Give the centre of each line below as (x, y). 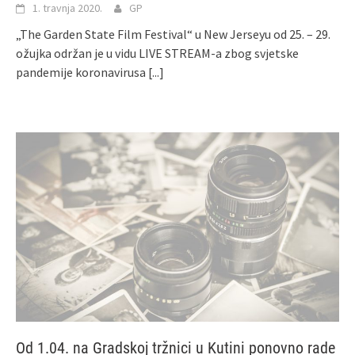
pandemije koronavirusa (82, 73)
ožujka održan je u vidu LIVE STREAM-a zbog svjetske (157, 53)
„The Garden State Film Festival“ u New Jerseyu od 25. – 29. (173, 34)
